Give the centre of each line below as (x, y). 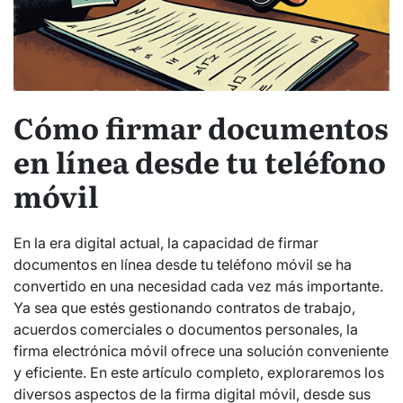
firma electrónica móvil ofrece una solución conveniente (201, 350)
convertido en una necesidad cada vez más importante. (198, 286)
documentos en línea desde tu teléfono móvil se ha (183, 264)
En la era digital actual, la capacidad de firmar (166, 242)
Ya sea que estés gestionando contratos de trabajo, (184, 307)
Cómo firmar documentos (201, 127)
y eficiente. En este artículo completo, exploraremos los (199, 372)
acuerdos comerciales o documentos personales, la (186, 329)
